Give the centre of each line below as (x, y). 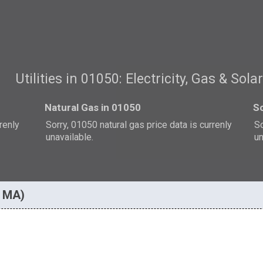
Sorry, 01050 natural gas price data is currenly (139, 124)
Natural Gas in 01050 (93, 107)
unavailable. (70, 137)
